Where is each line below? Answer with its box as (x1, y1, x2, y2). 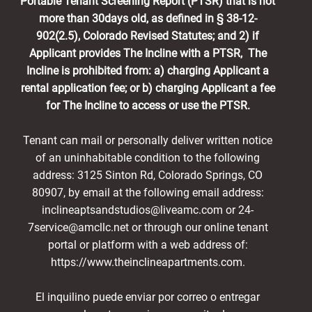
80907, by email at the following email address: (31, 185, 264, 199)
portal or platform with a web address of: (47, 237, 248, 251)
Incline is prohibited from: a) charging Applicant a (26, 63, 269, 77)
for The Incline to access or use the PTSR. (45, 98, 250, 112)
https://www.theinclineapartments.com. (50, 255, 245, 269)
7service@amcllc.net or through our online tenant (27, 220, 268, 234)
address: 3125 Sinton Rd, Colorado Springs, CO (33, 168, 263, 182)
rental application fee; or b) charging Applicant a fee (20, 81, 275, 95)
